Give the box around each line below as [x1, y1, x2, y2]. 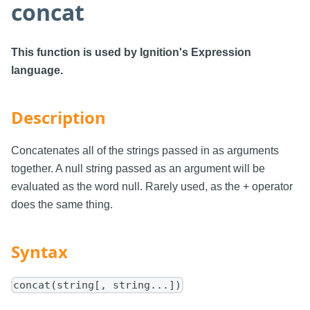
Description [11, 106, 106, 129]
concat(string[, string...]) [13, 279, 182, 292]
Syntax [11, 240, 68, 264]
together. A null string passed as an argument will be [11, 163, 265, 175]
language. [11, 64, 63, 77]
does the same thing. [11, 199, 113, 211]
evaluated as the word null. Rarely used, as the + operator [11, 181, 293, 193]
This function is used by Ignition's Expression [11, 46, 251, 59]
